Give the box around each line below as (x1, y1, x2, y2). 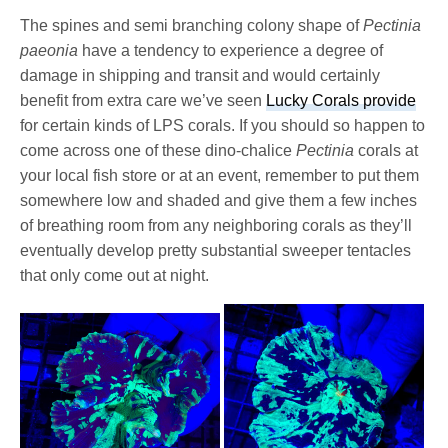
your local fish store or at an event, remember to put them (20, 166, 420, 184)
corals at (354, 141, 419, 159)
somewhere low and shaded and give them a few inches (20, 191, 418, 209)
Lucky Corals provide (266, 91, 417, 109)
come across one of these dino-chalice (20, 141, 297, 159)
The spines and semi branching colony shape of (20, 16, 364, 34)
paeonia (20, 41, 83, 59)
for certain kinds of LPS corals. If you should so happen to (20, 116, 426, 134)
